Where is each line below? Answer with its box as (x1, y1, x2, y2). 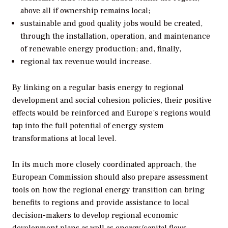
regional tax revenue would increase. (20, 56, 152, 67)
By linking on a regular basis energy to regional (12, 82, 184, 93)
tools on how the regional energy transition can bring (12, 184, 205, 195)
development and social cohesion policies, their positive (12, 95, 212, 106)
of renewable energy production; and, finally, (20, 44, 181, 54)
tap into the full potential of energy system (12, 121, 164, 131)
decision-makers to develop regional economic (12, 210, 178, 220)
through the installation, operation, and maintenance (20, 31, 210, 42)
